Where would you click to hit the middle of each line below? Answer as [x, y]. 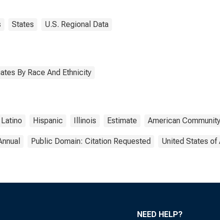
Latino [12, 121]
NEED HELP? [160, 214]
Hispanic [48, 121]
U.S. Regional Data [77, 24]
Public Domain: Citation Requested [91, 141]
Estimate [122, 121]
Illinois [85, 121]
